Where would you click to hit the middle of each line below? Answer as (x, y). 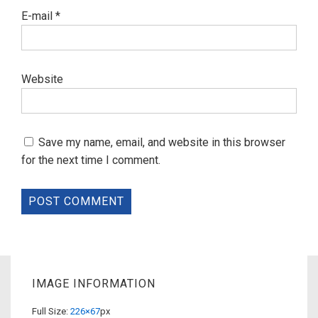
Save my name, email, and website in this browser (162, 143)
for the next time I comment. (91, 160)
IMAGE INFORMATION (94, 284)
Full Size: (51, 311)
